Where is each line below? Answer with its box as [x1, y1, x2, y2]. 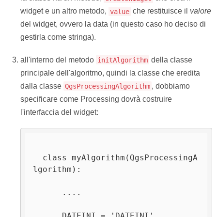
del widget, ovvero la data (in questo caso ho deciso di [20, 20, 206, 29]
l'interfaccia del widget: [20, 108, 98, 116]
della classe [149, 55, 192, 64]
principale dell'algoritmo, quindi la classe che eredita [20, 68, 200, 77]
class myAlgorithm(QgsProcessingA [33, 153, 43, 163]
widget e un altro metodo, [20, 7, 108, 15]
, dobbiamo [151, 81, 190, 90]
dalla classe [20, 81, 63, 90]
